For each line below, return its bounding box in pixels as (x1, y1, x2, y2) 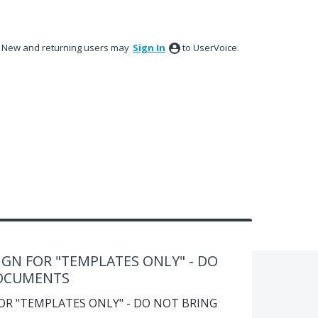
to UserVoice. (182, 41, 239, 54)
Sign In (133, 41, 165, 54)
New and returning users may (1, 41, 131, 54)
